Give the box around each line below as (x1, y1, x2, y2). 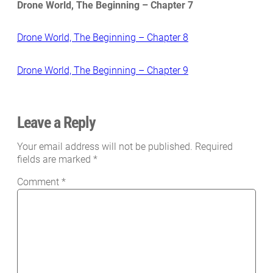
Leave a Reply (17, 113, 96, 132)
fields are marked (17, 154, 93, 166)
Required (195, 141, 233, 153)
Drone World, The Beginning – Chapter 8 (17, 32, 188, 44)
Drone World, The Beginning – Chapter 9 (17, 64, 188, 76)
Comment (17, 176, 62, 188)
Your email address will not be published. (17, 141, 193, 153)
